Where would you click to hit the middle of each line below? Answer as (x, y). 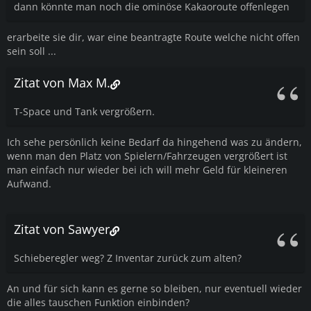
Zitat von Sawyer (62, 229)
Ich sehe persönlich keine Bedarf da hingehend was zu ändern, (154, 142)
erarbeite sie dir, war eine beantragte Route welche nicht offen (153, 37)
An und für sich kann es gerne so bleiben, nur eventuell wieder (154, 289)
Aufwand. (29, 184)
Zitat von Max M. (62, 83)
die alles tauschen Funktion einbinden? (98, 303)
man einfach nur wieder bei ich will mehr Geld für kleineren (147, 170)
